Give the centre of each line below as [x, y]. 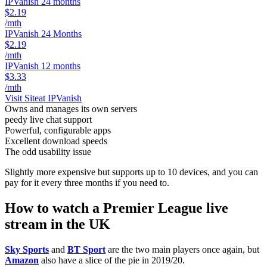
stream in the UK [58, 224]
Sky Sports [27, 249]
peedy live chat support [48, 119]
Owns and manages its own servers [71, 108]
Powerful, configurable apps [58, 130]
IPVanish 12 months [43, 66]
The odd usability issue [48, 151]
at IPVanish [60, 98]
